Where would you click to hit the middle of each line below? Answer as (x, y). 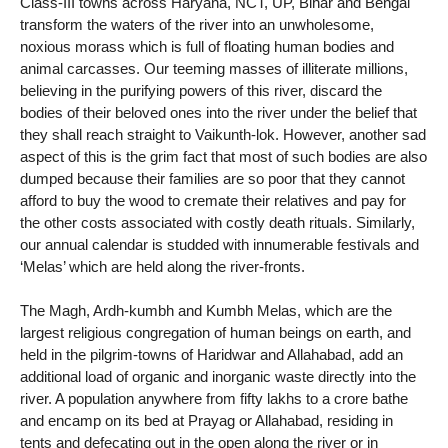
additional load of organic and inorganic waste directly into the (218, 377)
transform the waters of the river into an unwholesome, (197, 24)
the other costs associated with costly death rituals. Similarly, (217, 222)
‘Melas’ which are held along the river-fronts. (162, 266)
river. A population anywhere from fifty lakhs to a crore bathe (214, 399)
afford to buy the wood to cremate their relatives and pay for (213, 200)
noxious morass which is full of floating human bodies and (207, 46)
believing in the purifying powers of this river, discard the (201, 90)
